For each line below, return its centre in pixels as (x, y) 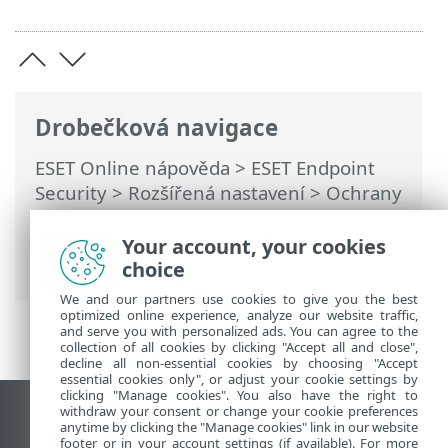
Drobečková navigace (156, 127)
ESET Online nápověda (132, 167)
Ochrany (364, 192)
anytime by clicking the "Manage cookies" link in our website (239, 427)
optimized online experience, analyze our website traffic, (239, 315)
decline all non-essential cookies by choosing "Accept (239, 363)
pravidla (69, 267)
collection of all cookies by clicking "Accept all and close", (239, 347)
